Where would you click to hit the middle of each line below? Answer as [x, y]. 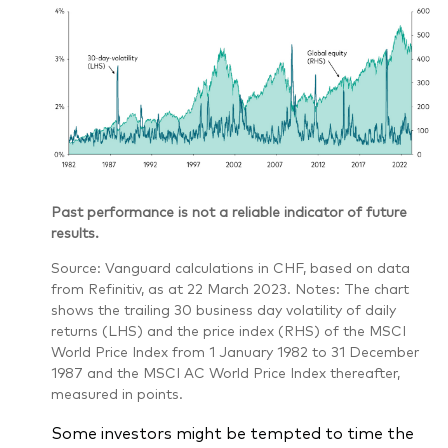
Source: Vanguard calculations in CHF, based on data [230, 267]
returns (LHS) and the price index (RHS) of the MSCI [228, 330]
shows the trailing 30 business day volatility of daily [223, 309]
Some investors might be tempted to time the [232, 432]
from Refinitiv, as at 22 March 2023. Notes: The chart [229, 288]
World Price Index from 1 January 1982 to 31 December [234, 351]
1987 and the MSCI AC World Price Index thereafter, [225, 372]
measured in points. [116, 393]
